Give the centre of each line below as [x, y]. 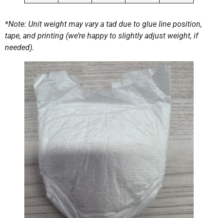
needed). [19, 47]
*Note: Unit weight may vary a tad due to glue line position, [103, 24]
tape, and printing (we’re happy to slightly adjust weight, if [101, 36]
